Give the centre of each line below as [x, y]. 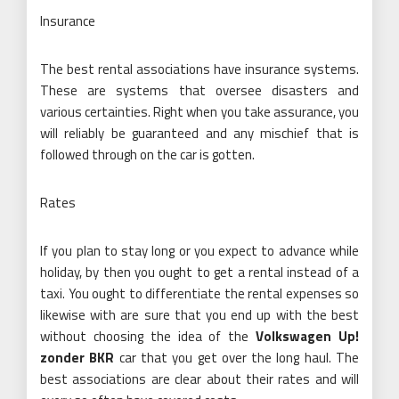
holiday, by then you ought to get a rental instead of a [199, 272]
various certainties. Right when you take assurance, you [199, 111]
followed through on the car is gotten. [147, 154]
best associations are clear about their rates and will [199, 379]
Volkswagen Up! [308, 336]
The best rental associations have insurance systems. [199, 69]
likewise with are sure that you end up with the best [199, 314]
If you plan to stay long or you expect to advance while [199, 250]
